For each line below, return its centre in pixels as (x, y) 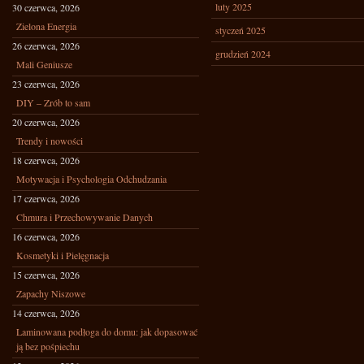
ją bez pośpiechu (48, 346)
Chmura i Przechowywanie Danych (84, 217)
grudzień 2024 (243, 54)
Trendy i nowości (50, 141)
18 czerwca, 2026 (46, 160)
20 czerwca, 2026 (46, 122)
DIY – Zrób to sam (53, 102)
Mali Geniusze (44, 64)
